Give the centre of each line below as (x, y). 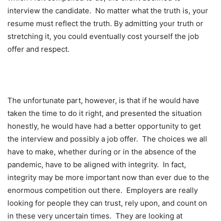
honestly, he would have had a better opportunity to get (104, 126)
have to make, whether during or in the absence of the (102, 151)
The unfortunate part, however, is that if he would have (103, 100)
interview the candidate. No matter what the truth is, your (108, 10)
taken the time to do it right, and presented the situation (105, 113)
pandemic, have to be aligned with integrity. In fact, (97, 164)
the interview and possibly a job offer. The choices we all (107, 139)
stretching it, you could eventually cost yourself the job (103, 36)
